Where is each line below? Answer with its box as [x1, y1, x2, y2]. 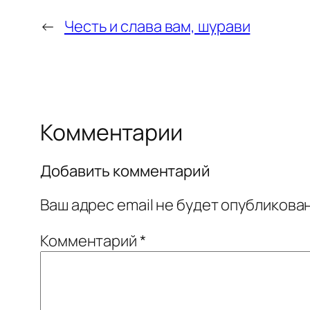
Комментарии [40, 116, 183, 147]
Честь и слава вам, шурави [64, 15, 250, 37]
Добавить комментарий [40, 161, 210, 182]
